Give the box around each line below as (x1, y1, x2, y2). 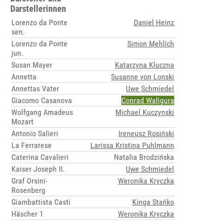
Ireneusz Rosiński (118, 129, 175, 139)
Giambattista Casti (11, 197, 71, 207)
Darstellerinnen (10, 3, 67, 14)
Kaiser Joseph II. (11, 164, 65, 174)
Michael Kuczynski (115, 108, 175, 117)
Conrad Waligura (121, 96, 175, 106)
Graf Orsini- (11, 176, 48, 186)
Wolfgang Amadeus (11, 108, 74, 117)
